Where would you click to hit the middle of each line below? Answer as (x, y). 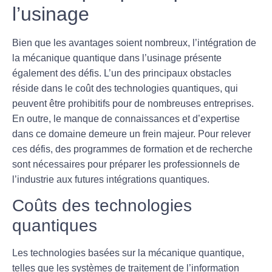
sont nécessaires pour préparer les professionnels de (126, 164)
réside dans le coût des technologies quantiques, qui (125, 88)
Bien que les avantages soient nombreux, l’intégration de (134, 42)
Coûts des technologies (102, 206)
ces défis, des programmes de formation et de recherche (132, 149)
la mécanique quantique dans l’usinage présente (117, 58)
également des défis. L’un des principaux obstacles (122, 73)
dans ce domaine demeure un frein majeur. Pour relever (131, 134)
